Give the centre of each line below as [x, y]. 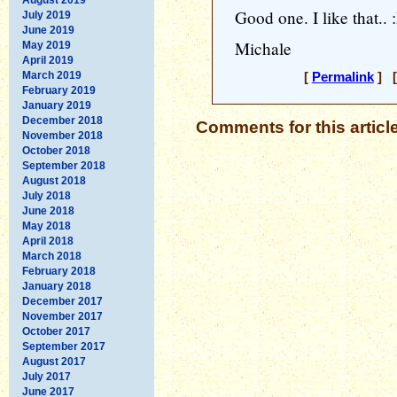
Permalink [343, 77]
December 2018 [62, 120]
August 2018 [54, 180]
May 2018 [47, 226]
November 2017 [62, 316]
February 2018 [59, 271]
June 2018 [48, 210]
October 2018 [56, 150]
